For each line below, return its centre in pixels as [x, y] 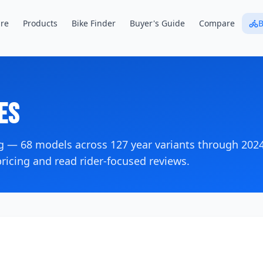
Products [40, 23]
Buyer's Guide [157, 23]
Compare [217, 23]
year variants [161, 144]
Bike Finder [93, 23]
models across [71, 144]
